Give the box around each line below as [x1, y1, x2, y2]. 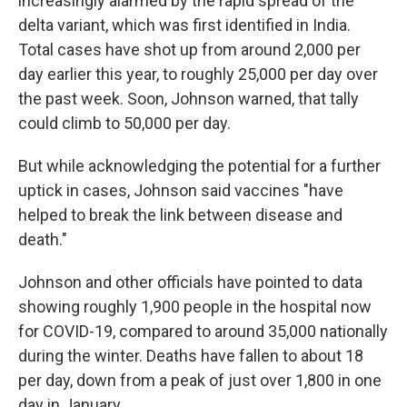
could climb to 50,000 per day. [18, 114, 231, 133]
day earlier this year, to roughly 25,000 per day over [18, 65, 378, 84]
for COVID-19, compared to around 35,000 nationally [18, 322, 388, 341]
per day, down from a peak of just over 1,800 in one [18, 371, 382, 390]
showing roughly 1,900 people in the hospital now [18, 297, 372, 316]
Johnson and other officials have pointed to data [18, 273, 362, 292]
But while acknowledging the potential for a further [18, 156, 381, 175]
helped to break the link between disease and [18, 205, 342, 224]
